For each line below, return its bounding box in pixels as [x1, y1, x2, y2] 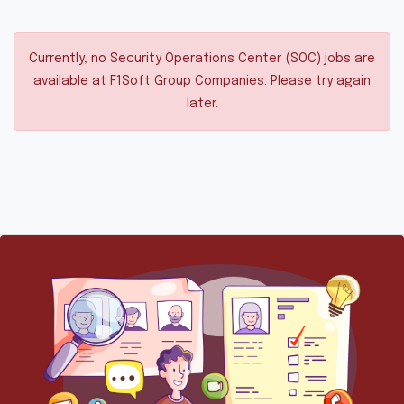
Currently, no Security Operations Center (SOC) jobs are [29, 52, 375, 65]
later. [186, 97, 218, 110]
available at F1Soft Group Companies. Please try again [33, 75, 371, 87]
